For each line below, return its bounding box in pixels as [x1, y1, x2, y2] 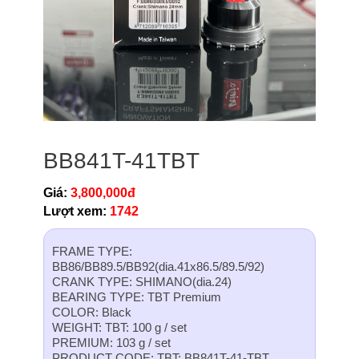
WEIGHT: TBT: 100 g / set [52, 321, 187, 335]
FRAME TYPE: [52, 244, 132, 259]
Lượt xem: [43, 204, 107, 219]
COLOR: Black [52, 305, 131, 320]
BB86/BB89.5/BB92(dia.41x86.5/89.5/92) [52, 260, 264, 274]
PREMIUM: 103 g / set [52, 336, 171, 350]
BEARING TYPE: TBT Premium [52, 290, 221, 305]
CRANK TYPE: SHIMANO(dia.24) [52, 275, 232, 289]
